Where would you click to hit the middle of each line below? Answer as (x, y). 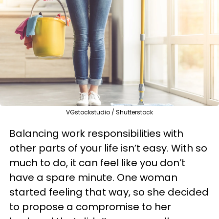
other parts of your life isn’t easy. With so (108, 148)
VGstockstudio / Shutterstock (109, 112)
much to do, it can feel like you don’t (97, 163)
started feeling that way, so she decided (109, 192)
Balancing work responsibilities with (96, 133)
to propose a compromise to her (90, 207)
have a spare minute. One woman (93, 177)
